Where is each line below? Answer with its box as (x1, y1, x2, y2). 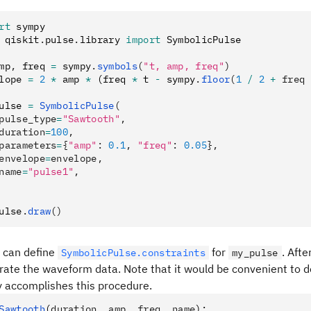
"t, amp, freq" (143, 60, 224, 72)
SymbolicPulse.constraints (61, 246, 205, 259)
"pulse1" (27, 165, 74, 178)
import (126, 33, 161, 46)
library (79, 33, 126, 46)
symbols (96, 60, 138, 72)
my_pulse (232, 246, 278, 259)
